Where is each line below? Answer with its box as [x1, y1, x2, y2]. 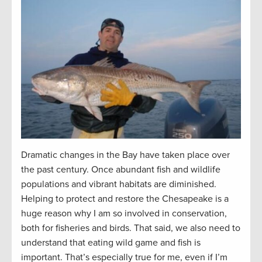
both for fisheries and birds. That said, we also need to [21, 222, 240, 235]
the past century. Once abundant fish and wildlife [21, 164, 220, 176]
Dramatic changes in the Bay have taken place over [21, 149, 230, 161]
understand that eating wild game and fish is [21, 237, 201, 249]
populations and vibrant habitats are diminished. [21, 178, 216, 191]
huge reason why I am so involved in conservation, [21, 208, 227, 220]
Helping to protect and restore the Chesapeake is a [21, 193, 229, 205]
